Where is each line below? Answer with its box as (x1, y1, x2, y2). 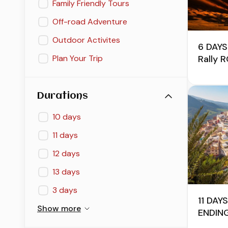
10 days (52, 111, 81, 123)
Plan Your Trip (52, 53, 103, 64)
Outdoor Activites (52, 35, 120, 46)
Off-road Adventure (52, 16, 127, 27)
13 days (52, 166, 80, 178)
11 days (52, 130, 78, 141)
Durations (37, 91, 88, 102)
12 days (52, 148, 80, 159)
